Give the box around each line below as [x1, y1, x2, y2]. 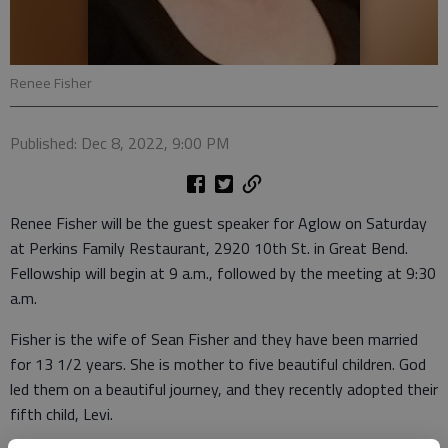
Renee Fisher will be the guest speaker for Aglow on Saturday [10, 211, 427, 235]
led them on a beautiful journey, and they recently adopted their [10, 377, 438, 401]
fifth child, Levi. [10, 402, 113, 426]
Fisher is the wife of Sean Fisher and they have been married [10, 327, 418, 351]
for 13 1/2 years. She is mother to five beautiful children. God [10, 352, 426, 376]
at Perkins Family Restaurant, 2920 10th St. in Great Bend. [10, 236, 408, 260]
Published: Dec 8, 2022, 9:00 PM [10, 131, 229, 155]
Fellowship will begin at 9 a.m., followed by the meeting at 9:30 [10, 261, 436, 285]
